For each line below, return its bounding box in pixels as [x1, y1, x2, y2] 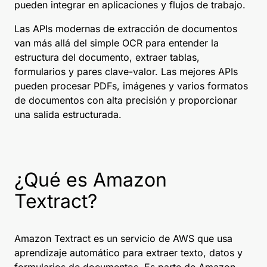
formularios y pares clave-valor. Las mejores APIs [14, 66, 238, 77]
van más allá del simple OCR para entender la [14, 37, 219, 49]
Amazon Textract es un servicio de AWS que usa [14, 232, 232, 244]
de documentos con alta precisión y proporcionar [14, 94, 237, 106]
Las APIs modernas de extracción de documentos [14, 23, 237, 35]
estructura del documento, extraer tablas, [14, 51, 200, 63]
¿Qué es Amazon [14, 168, 167, 191]
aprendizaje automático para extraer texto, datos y [14, 247, 243, 259]
